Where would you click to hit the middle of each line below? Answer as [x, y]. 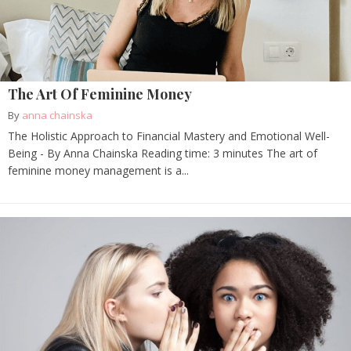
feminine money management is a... [98, 171]
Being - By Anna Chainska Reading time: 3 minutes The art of [163, 154]
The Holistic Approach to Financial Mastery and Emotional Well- [169, 136]
